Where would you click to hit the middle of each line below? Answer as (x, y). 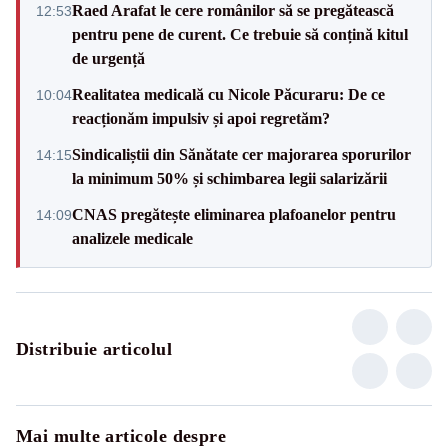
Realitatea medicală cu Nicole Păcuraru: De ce (228, 94)
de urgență (108, 58)
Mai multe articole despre (121, 435)
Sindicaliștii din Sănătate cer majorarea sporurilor (241, 154)
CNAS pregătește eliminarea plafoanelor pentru (234, 214)
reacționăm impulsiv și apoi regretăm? (201, 118)
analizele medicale (132, 238)
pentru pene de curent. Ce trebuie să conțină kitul (240, 34)
